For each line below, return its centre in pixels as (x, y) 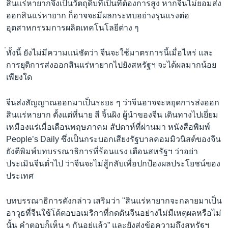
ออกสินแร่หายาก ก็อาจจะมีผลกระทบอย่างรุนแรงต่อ (98, 15)
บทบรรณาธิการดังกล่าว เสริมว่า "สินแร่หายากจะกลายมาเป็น (114, 201)
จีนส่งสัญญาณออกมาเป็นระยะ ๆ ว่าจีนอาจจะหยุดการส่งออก (113, 102)
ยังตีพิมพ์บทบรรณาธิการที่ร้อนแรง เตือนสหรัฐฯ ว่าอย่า (102, 151)
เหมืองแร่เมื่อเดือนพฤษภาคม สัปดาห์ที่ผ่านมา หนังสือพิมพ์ (108, 127)
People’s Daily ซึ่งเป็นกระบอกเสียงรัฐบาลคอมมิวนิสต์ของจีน (113, 139)
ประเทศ (20, 176)
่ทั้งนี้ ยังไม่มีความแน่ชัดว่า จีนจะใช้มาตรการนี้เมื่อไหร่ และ (110, 53)
